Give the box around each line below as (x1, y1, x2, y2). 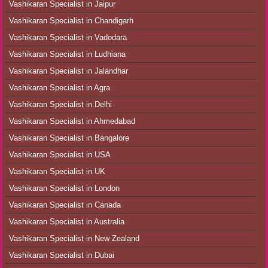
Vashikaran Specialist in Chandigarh (8, 16, 133, 26)
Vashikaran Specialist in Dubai (8, 251, 114, 260)
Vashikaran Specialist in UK (8, 167, 105, 176)
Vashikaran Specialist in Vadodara (8, 33, 127, 42)
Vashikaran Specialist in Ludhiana (8, 50, 126, 59)
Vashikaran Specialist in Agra (8, 83, 110, 93)
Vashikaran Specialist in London (8, 184, 120, 193)
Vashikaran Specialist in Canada (8, 200, 121, 210)
